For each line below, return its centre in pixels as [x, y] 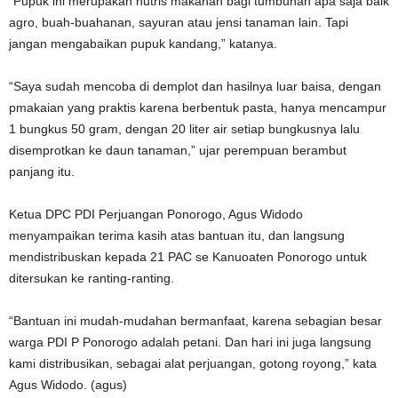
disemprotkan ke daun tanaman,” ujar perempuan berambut [178, 150]
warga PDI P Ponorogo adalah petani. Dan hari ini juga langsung [190, 342]
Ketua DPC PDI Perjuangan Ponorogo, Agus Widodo [156, 214]
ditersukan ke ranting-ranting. [92, 278]
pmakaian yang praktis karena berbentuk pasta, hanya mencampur [198, 107]
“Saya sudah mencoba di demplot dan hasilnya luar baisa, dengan [195, 86]
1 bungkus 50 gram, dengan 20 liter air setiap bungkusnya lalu [184, 129]
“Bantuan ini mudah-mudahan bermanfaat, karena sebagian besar [195, 321]
